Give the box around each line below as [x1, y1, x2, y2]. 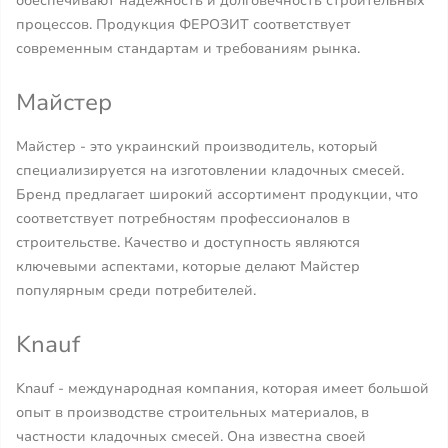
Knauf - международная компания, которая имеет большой [16, 379, 429, 398]
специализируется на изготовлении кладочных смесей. [16, 161, 404, 180]
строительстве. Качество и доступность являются [16, 233, 360, 252]
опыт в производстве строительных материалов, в [16, 403, 369, 422]
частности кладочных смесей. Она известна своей [16, 427, 366, 446]
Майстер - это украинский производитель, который [16, 137, 378, 156]
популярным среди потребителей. [16, 281, 256, 300]
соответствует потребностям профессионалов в [16, 209, 350, 228]
